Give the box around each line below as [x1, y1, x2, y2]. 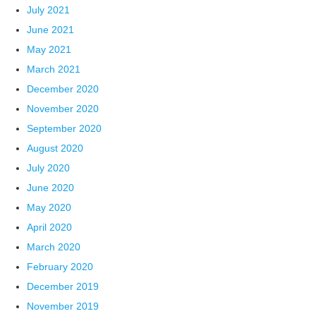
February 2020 [27, 261, 94, 273]
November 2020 [27, 103, 99, 115]
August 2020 [27, 142, 84, 154]
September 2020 [27, 123, 102, 135]
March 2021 [27, 63, 81, 75]
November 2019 [27, 300, 99, 312]
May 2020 [27, 202, 72, 214]
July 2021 [27, 4, 71, 16]
